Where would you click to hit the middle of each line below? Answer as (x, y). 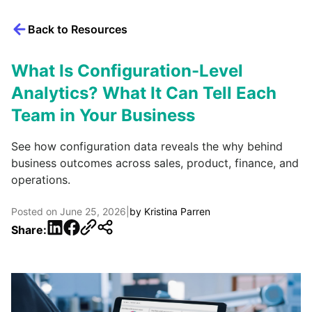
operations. (41, 180)
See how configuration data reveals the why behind (147, 147)
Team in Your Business (103, 116)
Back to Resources (78, 30)
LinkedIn (68, 227)
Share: (29, 229)
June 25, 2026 (93, 212)
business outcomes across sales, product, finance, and (155, 163)
